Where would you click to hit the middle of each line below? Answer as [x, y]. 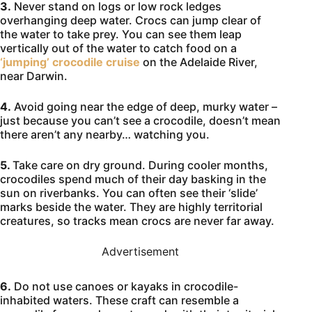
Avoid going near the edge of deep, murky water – [144, 106]
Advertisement [141, 251]
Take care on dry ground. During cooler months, [140, 165]
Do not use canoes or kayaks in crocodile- [125, 286]
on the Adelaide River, [199, 62]
